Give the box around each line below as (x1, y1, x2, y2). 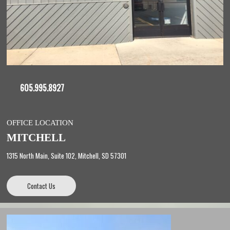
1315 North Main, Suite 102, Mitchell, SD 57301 (7, 150, 126, 161)
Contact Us (27, 180, 55, 191)
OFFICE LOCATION (7, 118, 73, 127)
